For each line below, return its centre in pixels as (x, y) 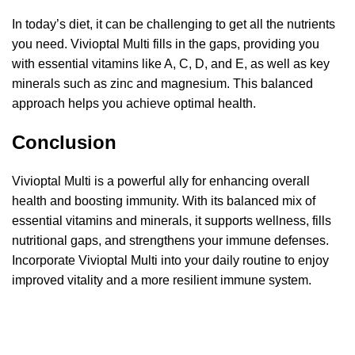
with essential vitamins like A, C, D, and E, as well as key (171, 63)
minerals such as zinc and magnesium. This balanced (162, 83)
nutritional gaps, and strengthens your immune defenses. (170, 240)
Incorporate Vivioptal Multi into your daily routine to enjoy (170, 260)
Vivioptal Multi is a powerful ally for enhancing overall (161, 181)
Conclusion (64, 142)
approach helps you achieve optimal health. (134, 103)
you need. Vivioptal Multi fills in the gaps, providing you (166, 44)
